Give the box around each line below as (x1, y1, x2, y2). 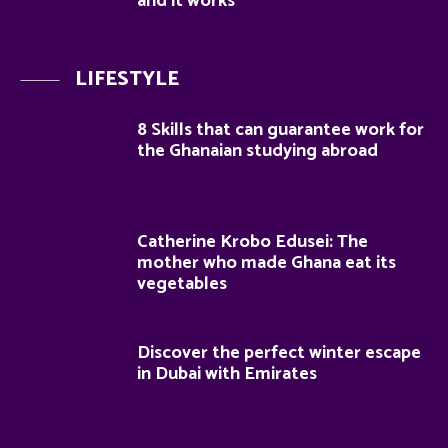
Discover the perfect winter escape (137, 338, 421, 369)
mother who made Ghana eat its (137, 247, 396, 278)
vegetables (137, 268, 227, 299)
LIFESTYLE (75, 62, 179, 96)
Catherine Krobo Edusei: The (137, 226, 368, 257)
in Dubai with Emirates (137, 359, 317, 390)
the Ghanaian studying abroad (137, 135, 378, 166)
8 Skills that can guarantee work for (137, 114, 424, 145)
